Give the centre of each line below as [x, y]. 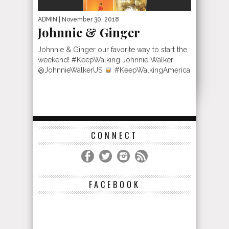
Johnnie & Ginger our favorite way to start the [112, 49]
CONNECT [114, 135]
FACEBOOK [114, 184]
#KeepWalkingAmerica [151, 70]
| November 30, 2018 [88, 19]
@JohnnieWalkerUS [71, 70]
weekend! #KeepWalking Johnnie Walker [106, 60]
